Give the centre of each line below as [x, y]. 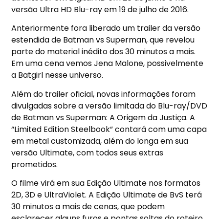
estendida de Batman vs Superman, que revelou [103, 40]
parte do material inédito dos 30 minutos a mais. [104, 52]
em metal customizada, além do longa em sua [100, 141]
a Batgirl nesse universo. [57, 75]
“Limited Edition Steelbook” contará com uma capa [109, 129]
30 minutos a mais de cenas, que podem [88, 207]
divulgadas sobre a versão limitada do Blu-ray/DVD [109, 106]
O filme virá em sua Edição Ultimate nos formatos [106, 183]
